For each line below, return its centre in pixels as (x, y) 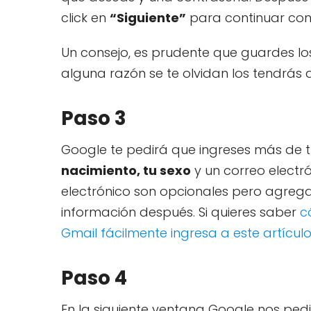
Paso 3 (94, 118)
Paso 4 (94, 278)
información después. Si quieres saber (180, 212)
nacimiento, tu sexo (126, 170)
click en (85, 17)
